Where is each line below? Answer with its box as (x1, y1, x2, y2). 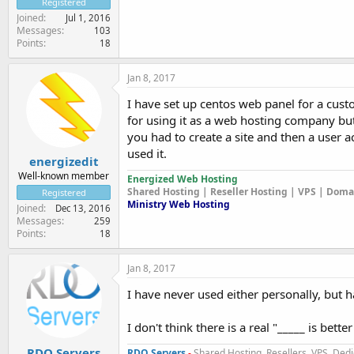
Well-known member (18, 169, 109, 183)
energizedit (28, 153, 99, 169)
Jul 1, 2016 (66, 11, 111, 24)
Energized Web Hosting (127, 171, 238, 186)
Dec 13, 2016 (55, 202, 111, 214)
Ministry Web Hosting (127, 197, 230, 211)
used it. (127, 145, 167, 161)
